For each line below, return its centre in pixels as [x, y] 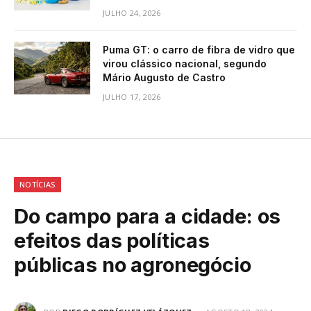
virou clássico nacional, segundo [185, 64]
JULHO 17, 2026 [132, 97]
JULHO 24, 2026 [132, 13]
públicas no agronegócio [133, 265]
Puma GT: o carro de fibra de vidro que [199, 50]
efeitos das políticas [112, 241]
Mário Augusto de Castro [164, 78]
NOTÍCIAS [37, 185]
